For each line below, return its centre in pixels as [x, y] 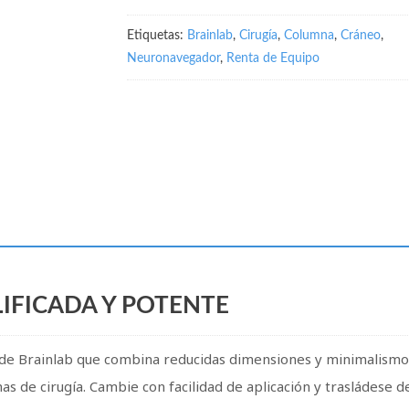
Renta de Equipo [273, 58]
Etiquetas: [157, 36]
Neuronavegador [174, 58]
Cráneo [361, 36]
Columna [309, 36]
